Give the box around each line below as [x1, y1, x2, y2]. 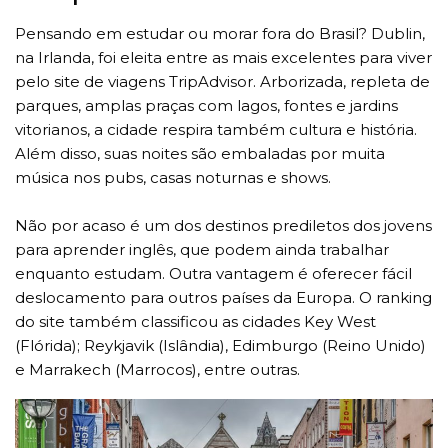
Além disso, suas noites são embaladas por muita [15, 143, 385, 163]
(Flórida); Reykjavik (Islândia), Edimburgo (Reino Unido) [15, 335, 426, 355]
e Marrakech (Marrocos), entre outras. [15, 359, 300, 379]
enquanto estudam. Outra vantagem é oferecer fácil [15, 263, 412, 283]
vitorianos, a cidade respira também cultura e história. [15, 119, 417, 139]
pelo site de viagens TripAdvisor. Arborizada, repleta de [15, 71, 430, 91]
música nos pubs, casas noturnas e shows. [15, 167, 331, 187]
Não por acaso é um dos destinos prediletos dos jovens [15, 215, 432, 235]
